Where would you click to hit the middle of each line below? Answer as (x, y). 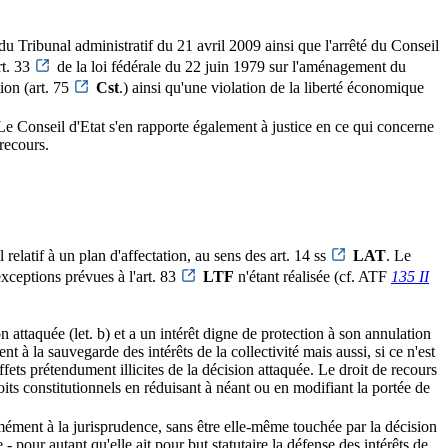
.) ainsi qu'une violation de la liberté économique (271, 88)
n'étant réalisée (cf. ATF (312, 277)
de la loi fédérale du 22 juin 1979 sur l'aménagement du (231, 67)
